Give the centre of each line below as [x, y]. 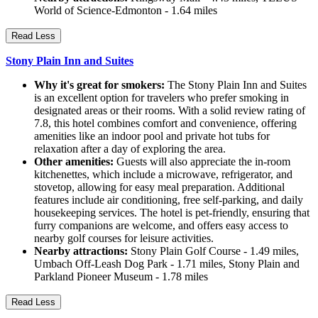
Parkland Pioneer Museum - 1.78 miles [121, 277]
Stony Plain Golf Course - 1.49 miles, [213, 251]
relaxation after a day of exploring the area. [130, 149]
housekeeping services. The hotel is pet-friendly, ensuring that [172, 213]
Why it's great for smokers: [99, 85]
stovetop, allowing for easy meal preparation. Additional [159, 187]
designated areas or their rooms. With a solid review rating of [170, 111]
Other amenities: [74, 162]
